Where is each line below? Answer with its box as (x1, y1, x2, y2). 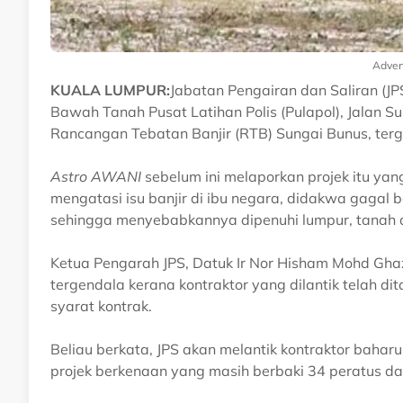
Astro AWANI (50, 166, 141, 185)
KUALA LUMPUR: (50, 80, 170, 99)
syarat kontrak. (50, 296, 152, 315)
